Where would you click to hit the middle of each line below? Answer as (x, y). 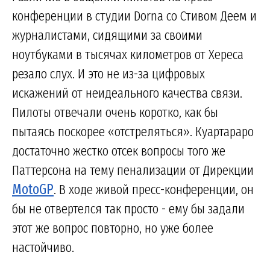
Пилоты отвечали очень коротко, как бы (115, 112)
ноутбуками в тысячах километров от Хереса (128, 55)
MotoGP (33, 190)
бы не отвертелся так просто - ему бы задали (128, 209)
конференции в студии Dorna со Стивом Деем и (134, 16)
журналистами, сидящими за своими (107, 35)
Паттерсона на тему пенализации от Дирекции (133, 170)
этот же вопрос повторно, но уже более (113, 228)
